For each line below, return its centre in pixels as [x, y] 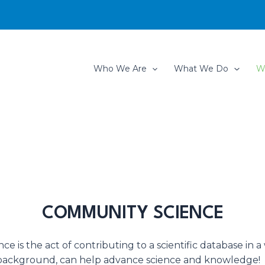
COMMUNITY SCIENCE [132, 214]
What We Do [201, 69]
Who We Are [120, 69]
